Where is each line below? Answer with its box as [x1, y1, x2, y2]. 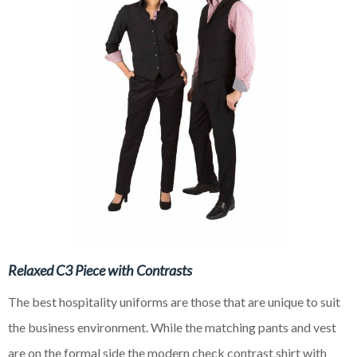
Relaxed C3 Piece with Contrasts [8, 261, 192, 279]
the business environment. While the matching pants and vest [8, 319, 336, 335]
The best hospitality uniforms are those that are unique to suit [8, 293, 340, 309]
